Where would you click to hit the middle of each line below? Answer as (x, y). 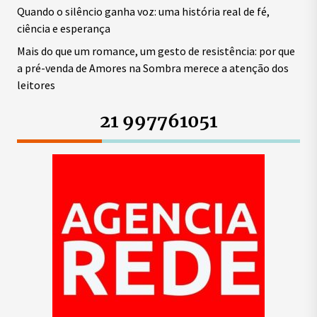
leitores (36, 85)
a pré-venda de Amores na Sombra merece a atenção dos (153, 68)
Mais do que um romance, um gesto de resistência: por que (156, 51)
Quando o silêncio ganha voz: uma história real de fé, (143, 11)
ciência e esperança (64, 28)
